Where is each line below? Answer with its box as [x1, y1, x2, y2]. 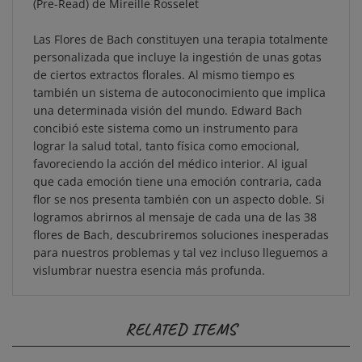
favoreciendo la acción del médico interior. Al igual [33, 145, 308, 160]
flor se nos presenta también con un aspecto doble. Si [33, 180, 325, 196]
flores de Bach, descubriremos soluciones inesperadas [33, 216, 329, 231]
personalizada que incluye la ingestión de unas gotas [33, 38, 322, 53]
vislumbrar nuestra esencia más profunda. [33, 251, 265, 267]
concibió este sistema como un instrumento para [33, 109, 298, 124]
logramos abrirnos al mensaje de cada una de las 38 [33, 198, 317, 213]
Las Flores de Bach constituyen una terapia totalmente [33, 20, 328, 36]
